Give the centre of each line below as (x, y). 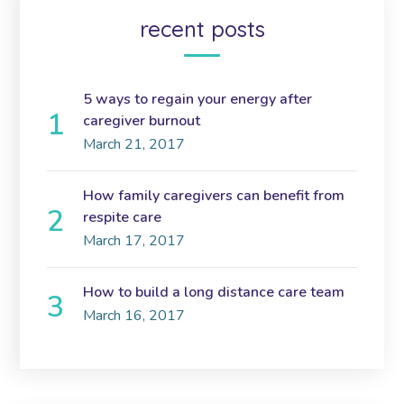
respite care (123, 218)
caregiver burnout (142, 121)
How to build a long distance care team (214, 293)
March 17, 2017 (134, 241)
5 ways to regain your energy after (198, 100)
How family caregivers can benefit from (214, 196)
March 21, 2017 (134, 145)
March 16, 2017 (134, 316)
